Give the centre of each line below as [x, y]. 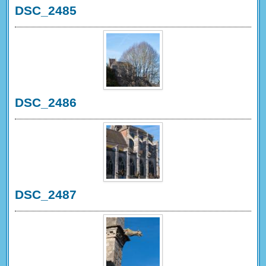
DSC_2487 [46, 194]
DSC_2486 [46, 102]
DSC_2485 [46, 10]
